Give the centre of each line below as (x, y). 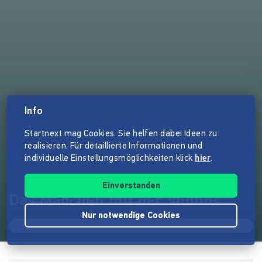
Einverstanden (131, 186)
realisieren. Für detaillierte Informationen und (114, 146)
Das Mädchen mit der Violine (113, 201)
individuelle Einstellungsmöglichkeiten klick (110, 159)
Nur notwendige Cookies (131, 216)
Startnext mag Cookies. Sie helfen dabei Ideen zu (121, 134)
